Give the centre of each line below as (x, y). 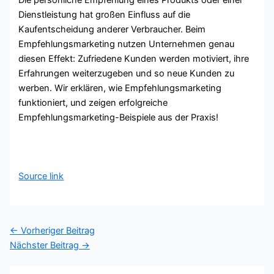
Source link (41, 176)
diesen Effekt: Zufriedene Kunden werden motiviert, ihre (134, 58)
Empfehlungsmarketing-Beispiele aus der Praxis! (119, 117)
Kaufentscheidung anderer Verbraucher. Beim (112, 29)
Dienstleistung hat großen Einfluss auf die (105, 14)
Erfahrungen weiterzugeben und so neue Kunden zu (127, 73)
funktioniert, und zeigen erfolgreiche (93, 102)
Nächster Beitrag (45, 246)
